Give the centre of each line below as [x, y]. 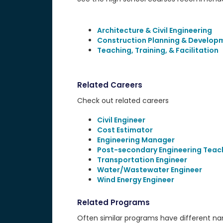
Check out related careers [123, 101]
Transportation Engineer [142, 160]
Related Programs [113, 202]
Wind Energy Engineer [135, 180]
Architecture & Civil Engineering [154, 30]
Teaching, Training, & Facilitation [158, 50]
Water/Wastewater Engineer [149, 170]
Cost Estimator [125, 130]
